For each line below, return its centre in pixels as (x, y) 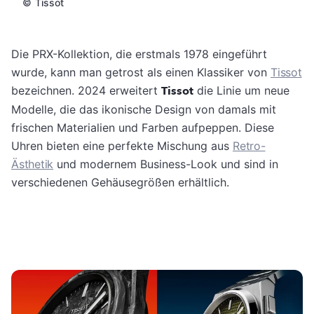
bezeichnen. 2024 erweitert (86, 90)
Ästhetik (33, 164)
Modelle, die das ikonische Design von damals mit (144, 109)
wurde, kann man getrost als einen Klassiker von (141, 72)
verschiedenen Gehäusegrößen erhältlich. (120, 182)
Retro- (249, 145)
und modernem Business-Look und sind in (166, 164)
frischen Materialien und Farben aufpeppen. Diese (143, 127)
